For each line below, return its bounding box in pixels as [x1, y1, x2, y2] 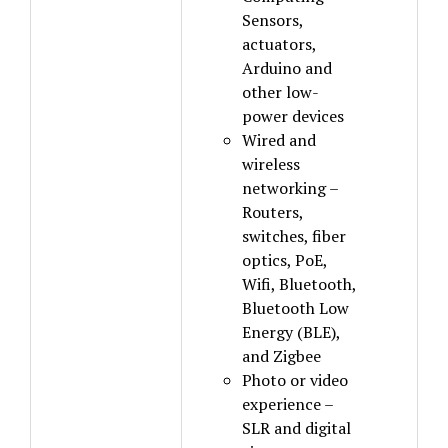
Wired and [242, 129, 316, 151]
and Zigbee [242, 345, 321, 367]
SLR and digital [242, 417, 351, 439]
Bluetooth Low [242, 297, 349, 319]
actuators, [242, 33, 316, 55]
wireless [242, 153, 300, 175]
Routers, [242, 201, 303, 223]
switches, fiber [242, 225, 346, 247]
